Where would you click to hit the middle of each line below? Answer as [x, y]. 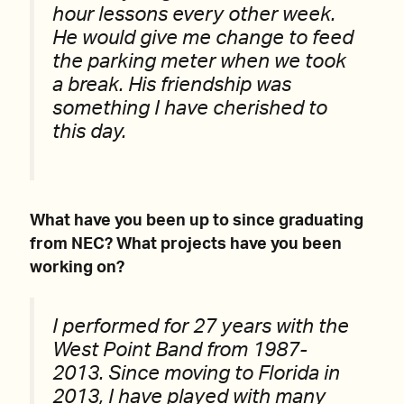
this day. [89, 132]
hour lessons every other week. [194, 14]
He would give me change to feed [203, 38]
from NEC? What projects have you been [186, 245]
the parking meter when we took [199, 61]
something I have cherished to [190, 108]
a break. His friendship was [172, 85]
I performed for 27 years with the [201, 327]
